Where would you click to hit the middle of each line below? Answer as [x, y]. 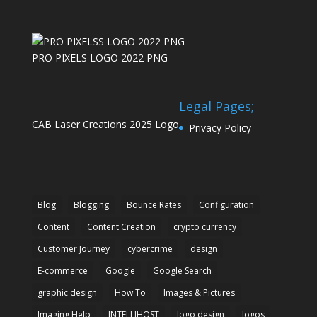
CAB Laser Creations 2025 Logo [105, 124]
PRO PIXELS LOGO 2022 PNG [99, 57]
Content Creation [121, 227]
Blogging [91, 205]
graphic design [67, 293]
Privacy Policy [220, 127]
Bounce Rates [154, 205]
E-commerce [62, 271]
